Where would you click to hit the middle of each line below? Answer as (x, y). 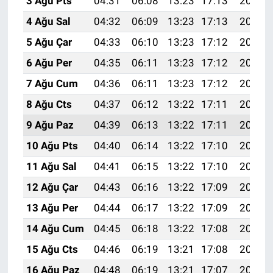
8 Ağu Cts (49, 105)
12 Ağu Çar (52, 187)
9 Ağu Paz (50, 125)
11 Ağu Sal (51, 167)
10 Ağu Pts (52, 146)
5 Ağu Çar (49, 42)
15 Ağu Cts (52, 250)
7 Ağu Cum (52, 84)
